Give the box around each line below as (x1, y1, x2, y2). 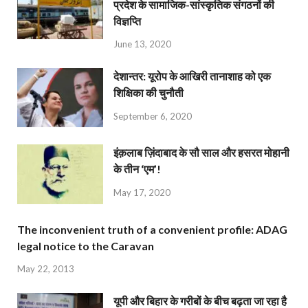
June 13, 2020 (113, 38, 171, 50)
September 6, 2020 (113, 111, 192, 122)
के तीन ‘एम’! (113, 162, 161, 176)
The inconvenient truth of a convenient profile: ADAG (17, 222, 287, 236)
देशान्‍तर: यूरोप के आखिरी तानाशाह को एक (113, 69, 271, 83)
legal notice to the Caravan (17, 239, 154, 252)
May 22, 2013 (17, 263, 74, 275)
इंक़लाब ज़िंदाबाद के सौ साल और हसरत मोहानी (113, 146, 289, 159)
